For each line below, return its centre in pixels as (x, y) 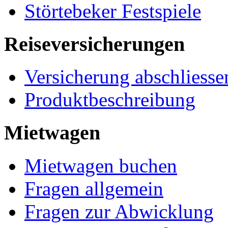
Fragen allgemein (94, 188)
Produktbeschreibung (110, 100)
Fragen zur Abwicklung (119, 211)
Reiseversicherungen (94, 44)
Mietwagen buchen (101, 165)
